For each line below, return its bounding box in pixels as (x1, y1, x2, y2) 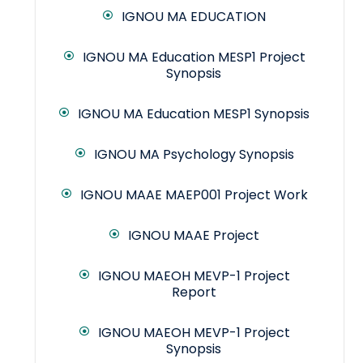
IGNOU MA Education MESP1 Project (82, 48, 305, 67)
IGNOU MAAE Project (128, 226, 259, 246)
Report (171, 283, 216, 302)
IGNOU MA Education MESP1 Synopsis (78, 105, 310, 124)
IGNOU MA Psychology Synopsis (93, 145, 294, 164)
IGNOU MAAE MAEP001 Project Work (79, 186, 308, 205)
